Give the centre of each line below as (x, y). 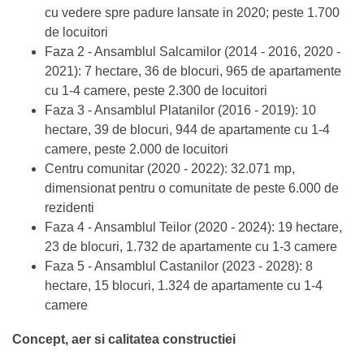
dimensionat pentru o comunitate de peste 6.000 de (192, 188)
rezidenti (69, 207)
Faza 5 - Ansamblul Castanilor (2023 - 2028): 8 (179, 266)
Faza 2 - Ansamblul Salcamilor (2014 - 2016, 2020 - (193, 51)
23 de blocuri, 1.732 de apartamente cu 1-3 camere (191, 246)
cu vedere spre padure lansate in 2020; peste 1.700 (192, 12)
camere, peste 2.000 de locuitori (136, 149)
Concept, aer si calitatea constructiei (124, 339)
